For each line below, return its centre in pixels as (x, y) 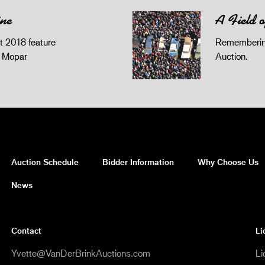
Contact (26, 231)
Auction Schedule (45, 161)
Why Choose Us (228, 161)
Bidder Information (138, 161)
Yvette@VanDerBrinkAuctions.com (81, 253)
